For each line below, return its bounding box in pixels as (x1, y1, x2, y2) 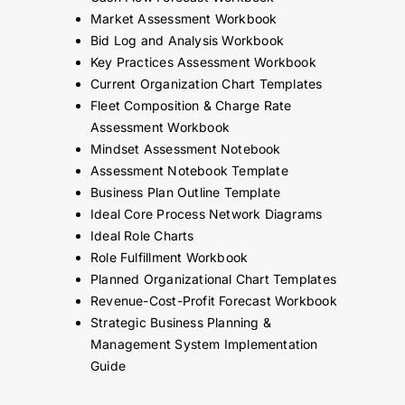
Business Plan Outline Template (89, 184, 281, 201)
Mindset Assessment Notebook (89, 141, 281, 157)
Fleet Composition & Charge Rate (89, 98, 292, 114)
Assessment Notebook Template (89, 163, 288, 179)
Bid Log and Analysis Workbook (89, 33, 285, 49)
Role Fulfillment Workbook (89, 250, 249, 266)
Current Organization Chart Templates (89, 76, 323, 92)
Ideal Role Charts (89, 228, 194, 244)
